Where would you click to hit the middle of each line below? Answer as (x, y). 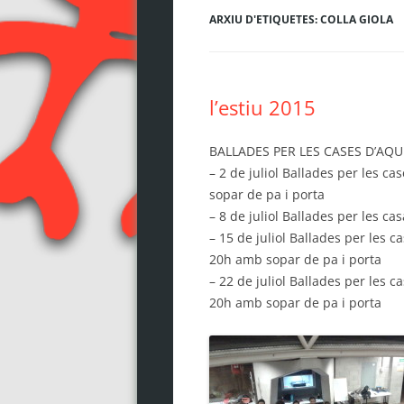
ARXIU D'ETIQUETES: (264, 19)
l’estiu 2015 (262, 107)
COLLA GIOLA (356, 19)
